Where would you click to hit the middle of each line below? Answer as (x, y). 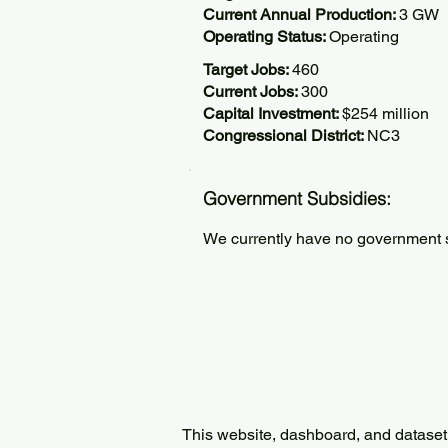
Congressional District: (285, 135)
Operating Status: (266, 36)
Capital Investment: (272, 113)
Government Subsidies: (297, 198)
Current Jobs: (252, 91)
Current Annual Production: (301, 14)
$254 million (385, 113)
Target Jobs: (247, 69)
